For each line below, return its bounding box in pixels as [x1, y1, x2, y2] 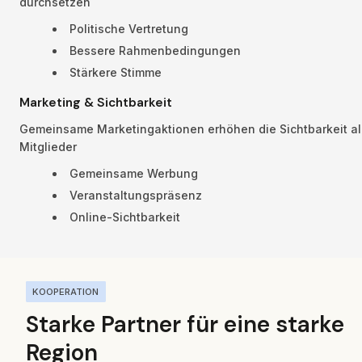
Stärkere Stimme [69, 65, 162, 80]
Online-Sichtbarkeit [69, 209, 181, 224]
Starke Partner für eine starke [26, 309, 344, 340]
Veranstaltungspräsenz [69, 187, 203, 202]
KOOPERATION [32, 285, 99, 297]
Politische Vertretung [69, 22, 189, 36]
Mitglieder [19, 139, 77, 154]
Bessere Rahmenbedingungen [69, 44, 242, 58]
